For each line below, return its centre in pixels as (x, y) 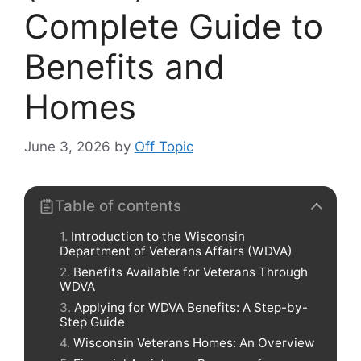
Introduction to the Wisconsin (158, 236)
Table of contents (118, 205)
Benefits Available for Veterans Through (191, 272)
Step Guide (92, 322)
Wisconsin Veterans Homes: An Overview (194, 342)
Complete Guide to (174, 26)
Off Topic (164, 146)
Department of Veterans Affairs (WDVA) (176, 251)
